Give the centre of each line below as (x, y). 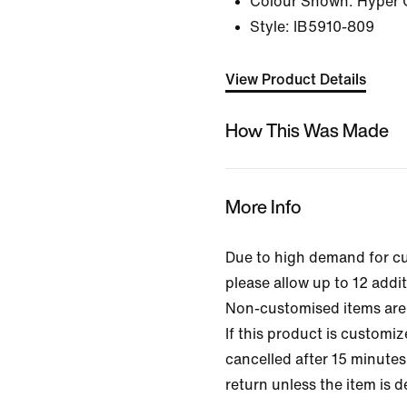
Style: (270, 27)
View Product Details (296, 79)
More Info (263, 206)
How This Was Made (307, 130)
